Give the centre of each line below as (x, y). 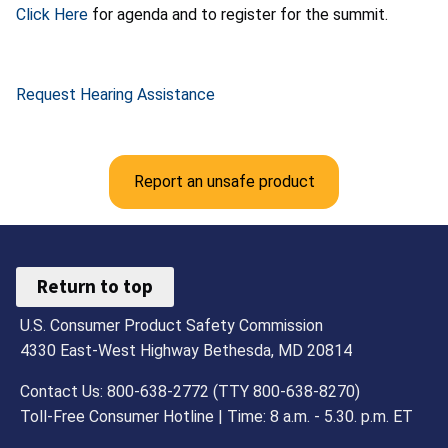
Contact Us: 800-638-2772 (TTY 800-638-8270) (190, 391)
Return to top (95, 286)
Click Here (52, 14)
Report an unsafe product (224, 181)
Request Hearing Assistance (115, 94)
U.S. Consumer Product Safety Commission (172, 325)
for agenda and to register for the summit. (238, 14)
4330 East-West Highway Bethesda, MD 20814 (186, 350)
